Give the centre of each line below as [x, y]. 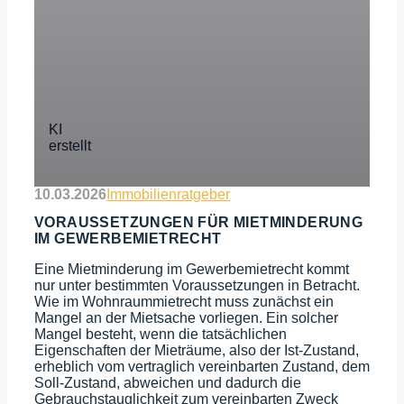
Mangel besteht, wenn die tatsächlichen [161, 335]
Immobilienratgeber [168, 194]
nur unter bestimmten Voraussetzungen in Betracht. [197, 286]
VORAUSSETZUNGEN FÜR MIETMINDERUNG [199, 223]
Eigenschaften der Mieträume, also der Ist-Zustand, [197, 351]
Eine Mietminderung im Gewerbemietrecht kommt [192, 270]
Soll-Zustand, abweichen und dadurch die [168, 383]
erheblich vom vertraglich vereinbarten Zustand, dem [202, 367]
